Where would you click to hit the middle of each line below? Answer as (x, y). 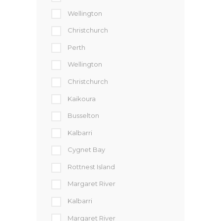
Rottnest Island (91, 166)
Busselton (83, 116)
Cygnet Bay (86, 150)
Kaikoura (82, 98)
